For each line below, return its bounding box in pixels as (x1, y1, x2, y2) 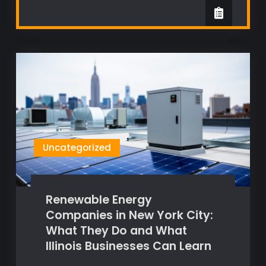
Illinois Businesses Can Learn (45, 238, 211, 255)
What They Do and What (45, 223, 187, 239)
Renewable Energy (45, 192, 152, 208)
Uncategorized (42, 141, 111, 154)
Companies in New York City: (45, 207, 213, 224)
